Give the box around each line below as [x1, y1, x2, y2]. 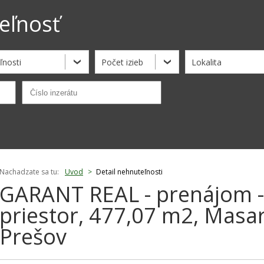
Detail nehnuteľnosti [96, 167, 163, 177]
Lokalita [192, 57, 222, 68]
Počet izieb [101, 57, 143, 68]
